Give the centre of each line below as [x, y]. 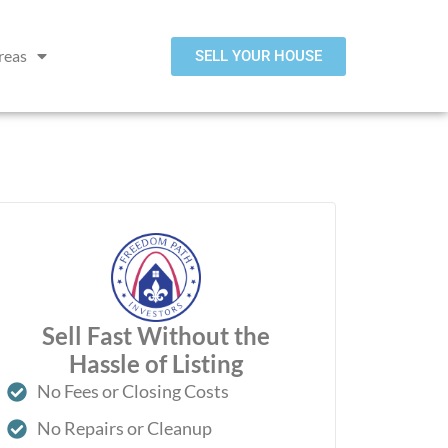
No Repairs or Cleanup [124, 428]
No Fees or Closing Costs [132, 391]
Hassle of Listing [155, 364]
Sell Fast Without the [155, 336]
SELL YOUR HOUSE [258, 55]
